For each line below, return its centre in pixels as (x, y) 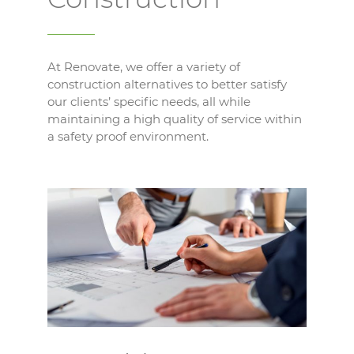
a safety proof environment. (128, 137)
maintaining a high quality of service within (175, 119)
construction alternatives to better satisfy (167, 85)
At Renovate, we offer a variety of (144, 67)
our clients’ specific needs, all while (149, 102)
